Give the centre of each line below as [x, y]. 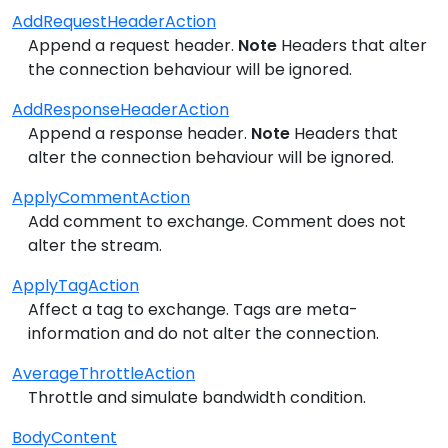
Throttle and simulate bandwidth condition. [197, 397]
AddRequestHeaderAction [114, 21]
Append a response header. [139, 133]
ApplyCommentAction [101, 197]
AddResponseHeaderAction [120, 109]
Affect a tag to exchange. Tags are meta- [193, 309]
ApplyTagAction [75, 285]
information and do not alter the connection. [203, 333]
